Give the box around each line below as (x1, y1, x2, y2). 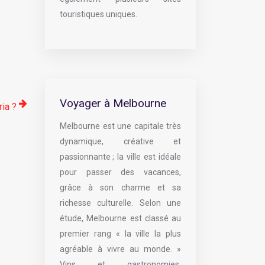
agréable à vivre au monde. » (60, 244, 181, 254)
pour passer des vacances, (60, 167, 181, 177)
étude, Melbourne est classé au (60, 214, 181, 223)
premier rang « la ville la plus (60, 229, 181, 238)
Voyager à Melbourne (60, 96, 166, 110)
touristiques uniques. (60, 9, 137, 19)
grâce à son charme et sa (60, 183, 181, 192)
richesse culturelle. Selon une (60, 198, 181, 208)
